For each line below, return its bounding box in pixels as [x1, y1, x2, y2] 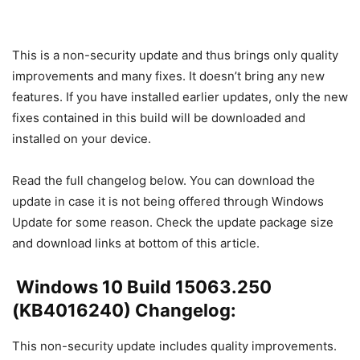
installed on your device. [12, 130, 151, 146]
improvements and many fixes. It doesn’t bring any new [12, 67, 325, 84]
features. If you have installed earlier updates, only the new [12, 88, 348, 104]
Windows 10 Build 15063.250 [12, 276, 272, 297]
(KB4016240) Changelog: [12, 299, 236, 321]
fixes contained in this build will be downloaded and [12, 109, 305, 125]
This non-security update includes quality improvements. [12, 337, 337, 354]
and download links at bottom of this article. [12, 235, 260, 251]
